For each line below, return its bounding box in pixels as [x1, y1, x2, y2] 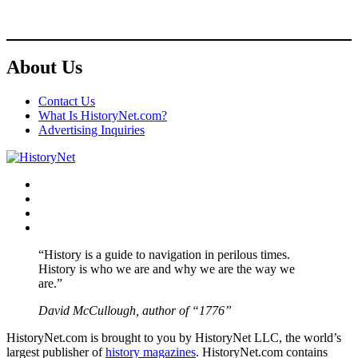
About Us [6, 56, 82, 78]
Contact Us [38, 93, 95, 108]
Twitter [38, 190, 74, 205]
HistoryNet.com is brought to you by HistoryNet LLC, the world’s [6, 330, 341, 344]
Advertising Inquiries [38, 122, 145, 137]
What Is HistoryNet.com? [38, 108, 167, 122]
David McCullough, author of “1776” [38, 303, 232, 317]
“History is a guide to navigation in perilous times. [38, 247, 290, 261]
